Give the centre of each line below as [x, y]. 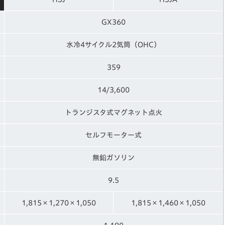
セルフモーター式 [114, 135]
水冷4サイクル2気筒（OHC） [114, 44]
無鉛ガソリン [114, 157]
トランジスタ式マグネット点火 [114, 112]
